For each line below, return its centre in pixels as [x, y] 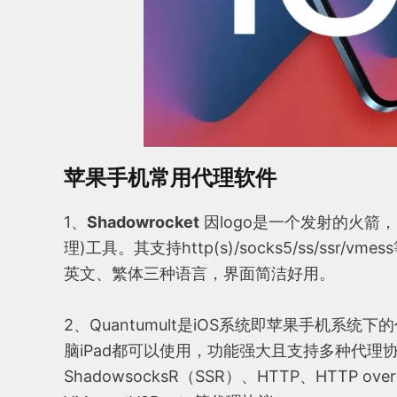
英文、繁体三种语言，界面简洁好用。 [199, 273]
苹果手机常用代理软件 [170, 177]
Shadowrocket [143, 222]
